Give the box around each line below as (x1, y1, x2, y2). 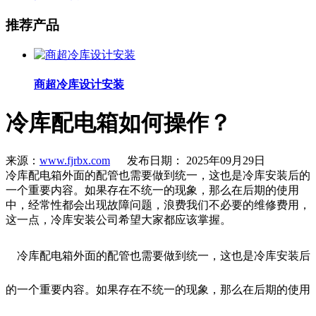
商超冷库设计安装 (34, 78, 124, 91)
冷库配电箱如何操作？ (6, 109, 231, 135)
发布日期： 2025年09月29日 (110, 154, 265, 167)
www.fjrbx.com (39, 154, 110, 167)
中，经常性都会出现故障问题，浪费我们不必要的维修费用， (6, 199, 310, 212)
